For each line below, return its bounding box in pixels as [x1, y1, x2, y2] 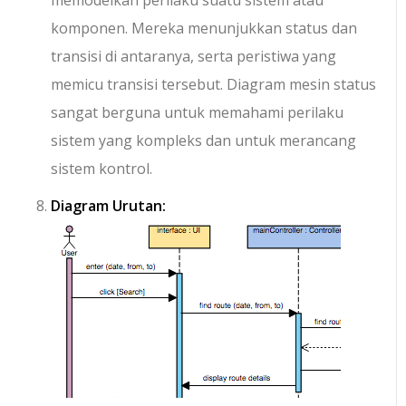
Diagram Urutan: [51, 196, 167, 217]
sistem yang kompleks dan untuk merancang [51, 130, 357, 151]
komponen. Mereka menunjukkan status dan [51, 18, 358, 39]
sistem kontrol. [51, 159, 153, 179]
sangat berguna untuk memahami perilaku [51, 102, 344, 123]
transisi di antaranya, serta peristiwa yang [51, 46, 337, 67]
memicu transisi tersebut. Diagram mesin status [51, 74, 377, 95]
